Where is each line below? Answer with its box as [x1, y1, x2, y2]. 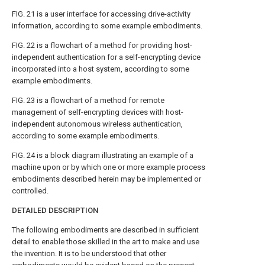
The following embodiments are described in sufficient [12, 225, 199, 234]
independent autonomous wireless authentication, [12, 119, 183, 128]
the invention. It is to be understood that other [12, 249, 166, 258]
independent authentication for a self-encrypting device [12, 53, 201, 62]
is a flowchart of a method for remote [35, 96, 164, 105]
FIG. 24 [12, 151, 35, 160]
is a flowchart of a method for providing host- [35, 41, 192, 50]
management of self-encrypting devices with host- [12, 108, 183, 117]
